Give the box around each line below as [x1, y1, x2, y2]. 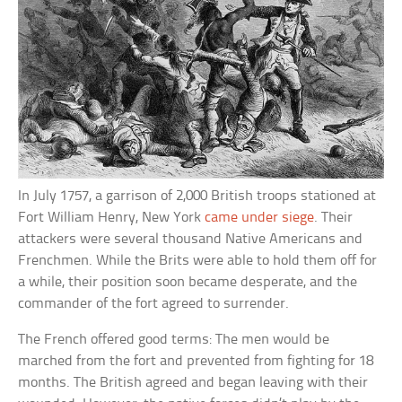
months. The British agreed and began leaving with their [18, 375, 369, 391]
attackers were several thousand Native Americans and [18, 232, 363, 248]
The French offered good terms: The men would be [18, 332, 330, 348]
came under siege [205, 210, 315, 226]
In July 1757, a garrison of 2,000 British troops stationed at [18, 188, 377, 205]
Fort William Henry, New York [18, 210, 205, 226]
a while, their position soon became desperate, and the [18, 275, 358, 291]
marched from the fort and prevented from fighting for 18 [18, 354, 374, 370]
